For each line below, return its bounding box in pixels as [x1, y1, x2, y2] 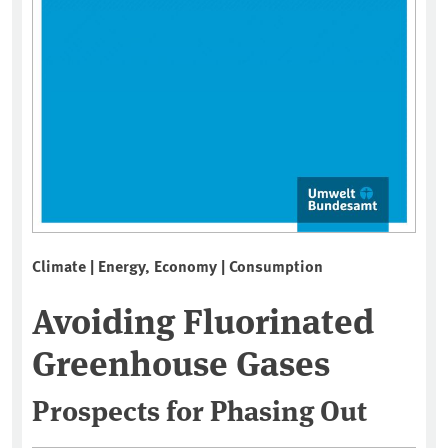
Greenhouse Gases [32, 336, 330, 387]
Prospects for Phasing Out [32, 389, 367, 430]
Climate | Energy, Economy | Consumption [32, 254, 323, 278]
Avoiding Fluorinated [32, 294, 374, 345]
